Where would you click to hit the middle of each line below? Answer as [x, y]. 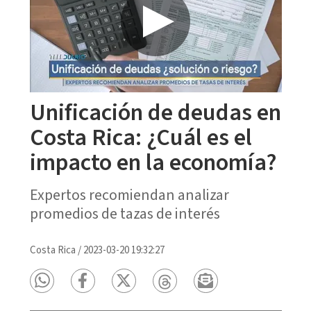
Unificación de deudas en [155, 112]
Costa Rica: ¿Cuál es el [141, 137]
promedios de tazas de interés [125, 213]
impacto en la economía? [153, 162]
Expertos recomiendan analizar [129, 195]
